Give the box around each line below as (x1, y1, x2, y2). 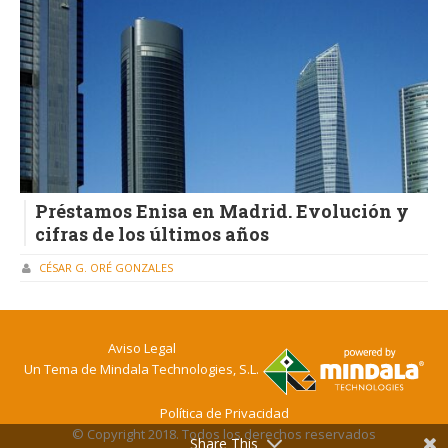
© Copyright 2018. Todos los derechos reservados (72, 424, 376, 443)
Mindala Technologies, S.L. (100, 359, 259, 378)
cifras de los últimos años (35, 222, 269, 247)
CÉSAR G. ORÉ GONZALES (39, 260, 173, 276)
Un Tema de (24, 359, 100, 378)
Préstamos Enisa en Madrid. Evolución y (35, 199, 409, 224)
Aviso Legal (107, 338, 176, 357)
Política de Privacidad (159, 403, 289, 422)
